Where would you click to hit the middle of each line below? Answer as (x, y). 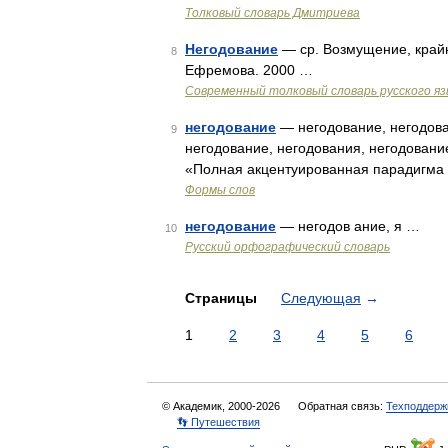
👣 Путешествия (218, 422)
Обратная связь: (342, 406)
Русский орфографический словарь (287, 247)
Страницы (223, 298)
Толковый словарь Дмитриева (272, 13)
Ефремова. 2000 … (249, 70)
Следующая (321, 298)
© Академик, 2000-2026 (222, 406)
